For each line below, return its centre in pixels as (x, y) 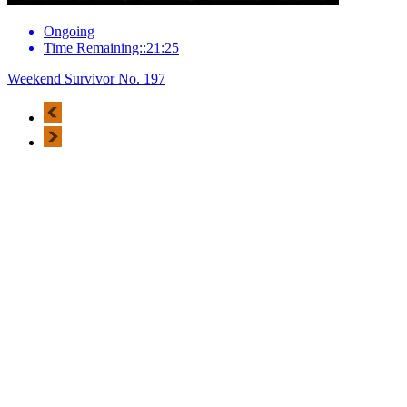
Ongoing (69, 31)
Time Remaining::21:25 (111, 47)
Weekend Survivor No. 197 (86, 78)
